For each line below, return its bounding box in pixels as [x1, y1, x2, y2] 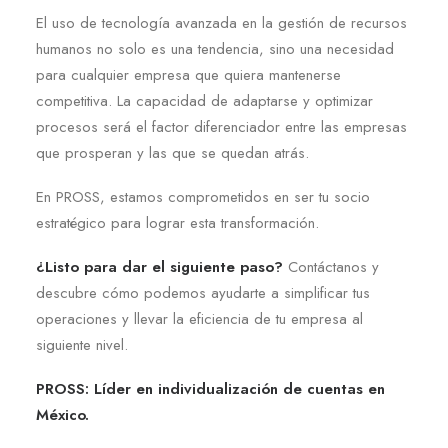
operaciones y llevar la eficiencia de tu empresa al [36, 308, 363, 330]
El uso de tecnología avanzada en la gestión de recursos [36, 12, 407, 34]
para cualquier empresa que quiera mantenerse [36, 64, 341, 86]
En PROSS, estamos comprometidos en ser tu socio [36, 186, 370, 208]
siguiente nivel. [36, 334, 128, 356]
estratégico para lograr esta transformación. [36, 212, 319, 234]
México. [36, 404, 89, 426]
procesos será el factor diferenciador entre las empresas [36, 116, 407, 138]
